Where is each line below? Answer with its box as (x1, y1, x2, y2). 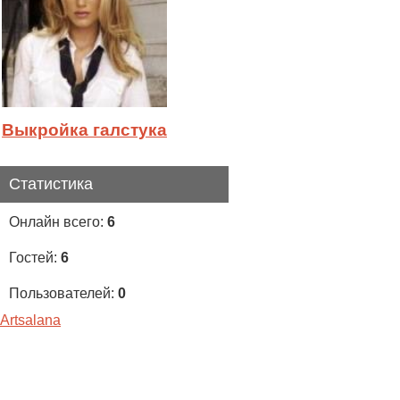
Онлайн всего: (9, 214, 107, 229)
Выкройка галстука (2, 121, 167, 140)
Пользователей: (9, 286, 118, 301)
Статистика (9, 175, 93, 193)
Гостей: (9, 250, 61, 265)
